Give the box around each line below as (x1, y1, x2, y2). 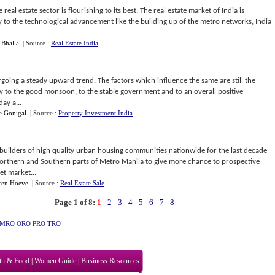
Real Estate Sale (60, 179, 104, 187)
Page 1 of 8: (55, 198, 95, 207)
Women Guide (34, 257, 76, 265)
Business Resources (81, 257, 139, 265)
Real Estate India (51, 39, 98, 47)
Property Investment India (58, 109, 133, 117)
